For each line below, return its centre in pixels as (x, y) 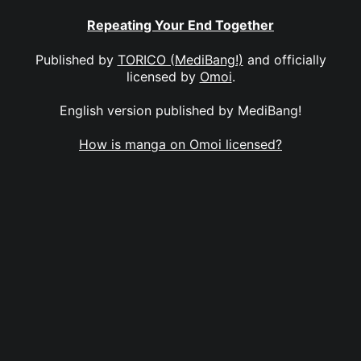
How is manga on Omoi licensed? (180, 145)
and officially (284, 59)
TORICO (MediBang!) (180, 59)
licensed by (163, 76)
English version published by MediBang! (180, 110)
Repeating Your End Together (180, 25)
